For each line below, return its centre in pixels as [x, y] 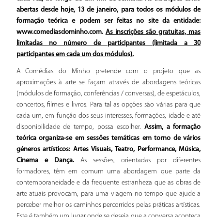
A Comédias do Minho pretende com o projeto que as [108, 72]
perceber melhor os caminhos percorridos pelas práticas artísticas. [108, 205]
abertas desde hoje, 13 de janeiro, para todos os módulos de [108, 10]
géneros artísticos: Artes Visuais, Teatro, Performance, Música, [108, 150]
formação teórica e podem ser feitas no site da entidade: [108, 21]
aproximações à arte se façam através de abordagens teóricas [108, 83]
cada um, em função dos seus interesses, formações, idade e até [108, 116]
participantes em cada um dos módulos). [75, 54]
